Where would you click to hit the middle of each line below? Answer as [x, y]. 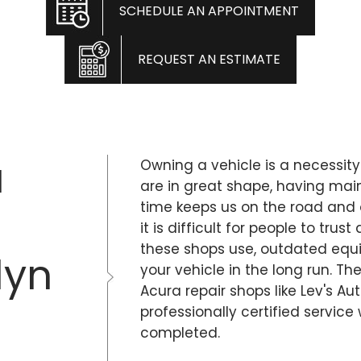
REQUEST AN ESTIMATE [209, 59]
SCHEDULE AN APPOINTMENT [209, 11]
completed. [180, 333]
